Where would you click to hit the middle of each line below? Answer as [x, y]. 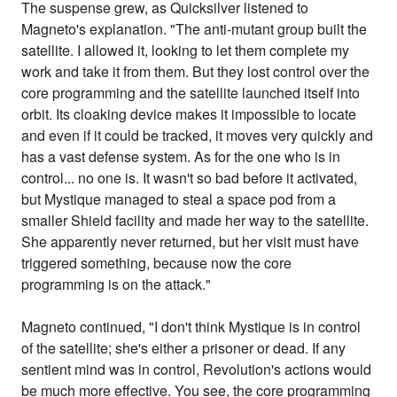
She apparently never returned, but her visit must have [191, 242]
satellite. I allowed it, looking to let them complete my [186, 51]
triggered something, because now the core [157, 263]
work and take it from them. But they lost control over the [196, 72]
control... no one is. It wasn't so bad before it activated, [190, 178]
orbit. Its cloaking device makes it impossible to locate [189, 114]
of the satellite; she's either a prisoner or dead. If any [184, 348]
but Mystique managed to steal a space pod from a [179, 199]
